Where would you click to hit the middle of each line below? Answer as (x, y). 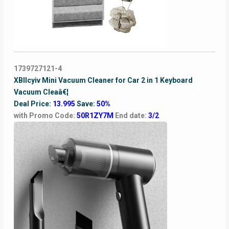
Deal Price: (33, 104)
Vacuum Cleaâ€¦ (41, 92)
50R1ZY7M (96, 116)
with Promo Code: (45, 116)
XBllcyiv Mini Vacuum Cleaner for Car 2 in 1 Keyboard (103, 81)
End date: (131, 116)
